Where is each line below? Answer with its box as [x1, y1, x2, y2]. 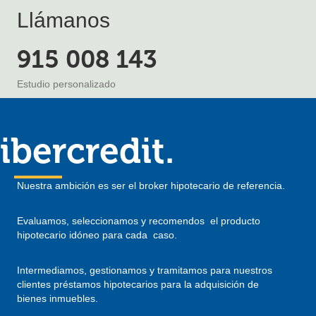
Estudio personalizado [17, 78, 116, 90]
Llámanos [17, 8, 110, 32]
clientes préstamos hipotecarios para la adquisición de [17, 279, 259, 291]
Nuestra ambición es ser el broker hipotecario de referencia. [17, 180, 285, 192]
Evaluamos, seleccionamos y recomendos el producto [17, 215, 260, 227]
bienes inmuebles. [17, 293, 98, 305]
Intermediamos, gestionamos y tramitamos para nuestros [17, 265, 272, 276]
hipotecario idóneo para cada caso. [17, 229, 177, 241]
